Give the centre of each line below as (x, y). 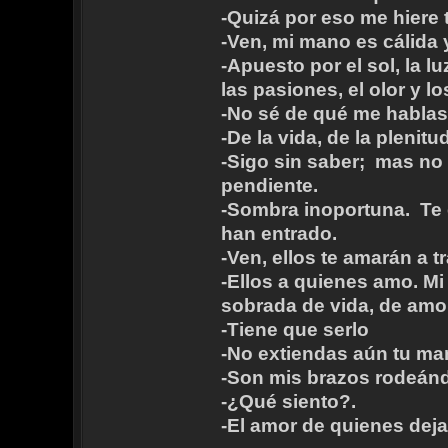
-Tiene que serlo (294, 330)
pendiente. (269, 186)
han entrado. (278, 234)
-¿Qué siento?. (288, 402)
